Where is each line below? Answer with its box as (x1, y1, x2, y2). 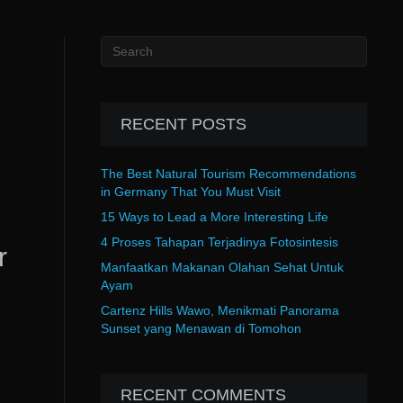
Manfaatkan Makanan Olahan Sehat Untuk (100, 260, 344, 274)
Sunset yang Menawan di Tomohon (100, 321, 301, 336)
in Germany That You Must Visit (100, 184, 281, 199)
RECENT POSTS (120, 115, 246, 133)
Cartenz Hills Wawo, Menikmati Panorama (100, 303, 339, 318)
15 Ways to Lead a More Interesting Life (100, 210, 328, 224)
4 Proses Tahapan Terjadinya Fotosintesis (100, 235, 338, 249)
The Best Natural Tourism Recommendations (100, 166, 356, 181)
